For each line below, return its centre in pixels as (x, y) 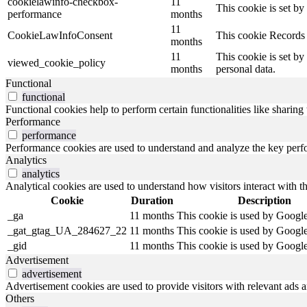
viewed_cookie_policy (57, 63)
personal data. (246, 69)
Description (264, 201)
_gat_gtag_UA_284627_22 (67, 231)
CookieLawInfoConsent (60, 36)
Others (20, 299)
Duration (152, 201)
